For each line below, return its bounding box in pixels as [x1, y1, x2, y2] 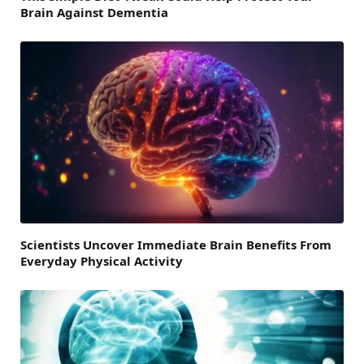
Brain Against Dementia [20, 4, 168, 21]
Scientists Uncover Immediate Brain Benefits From [20, 236, 331, 253]
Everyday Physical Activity [20, 253, 183, 270]
